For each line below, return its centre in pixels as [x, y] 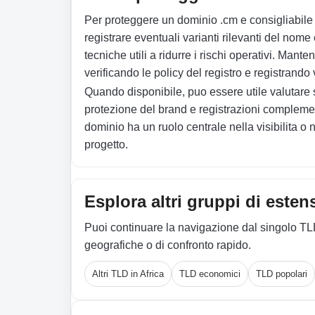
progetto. [106, 144]
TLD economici [210, 274]
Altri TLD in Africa [128, 274]
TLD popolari [282, 274]
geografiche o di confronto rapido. [168, 245]
